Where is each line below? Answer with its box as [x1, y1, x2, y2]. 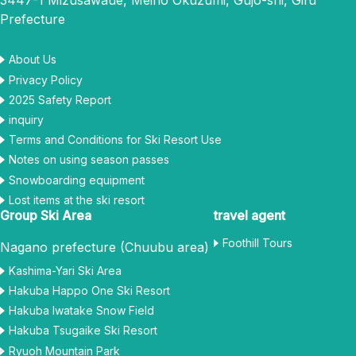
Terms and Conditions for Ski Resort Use [9, 133, 222, 147]
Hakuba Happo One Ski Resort [9, 284, 170, 298]
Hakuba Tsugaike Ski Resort [9, 323, 157, 338]
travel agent [213, 207, 285, 223]
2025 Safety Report [9, 92, 111, 106]
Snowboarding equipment [9, 172, 145, 187]
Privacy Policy [9, 72, 83, 87]
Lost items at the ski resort [9, 192, 145, 207]
